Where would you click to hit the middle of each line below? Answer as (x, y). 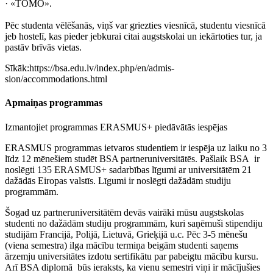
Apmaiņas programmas (54, 103)
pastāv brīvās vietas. (43, 48)
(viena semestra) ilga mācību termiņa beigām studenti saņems (122, 245)
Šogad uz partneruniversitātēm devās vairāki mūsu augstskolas (124, 212)
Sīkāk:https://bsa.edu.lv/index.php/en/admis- (90, 68)
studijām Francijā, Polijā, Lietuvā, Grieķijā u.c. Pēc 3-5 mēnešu (126, 234)
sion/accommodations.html (56, 79)
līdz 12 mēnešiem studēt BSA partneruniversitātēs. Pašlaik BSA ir (132, 158)
